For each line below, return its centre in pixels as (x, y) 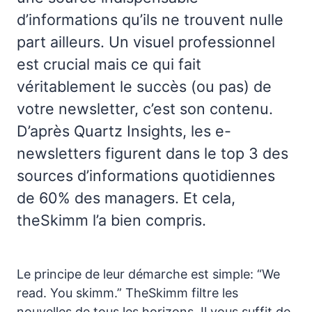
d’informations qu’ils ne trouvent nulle (150, 19)
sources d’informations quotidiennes (146, 175)
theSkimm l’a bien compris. (111, 220)
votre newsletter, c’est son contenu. (145, 108)
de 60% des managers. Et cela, (126, 197)
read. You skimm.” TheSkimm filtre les (127, 292)
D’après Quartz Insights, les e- (124, 131)
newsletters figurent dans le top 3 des (153, 153)
